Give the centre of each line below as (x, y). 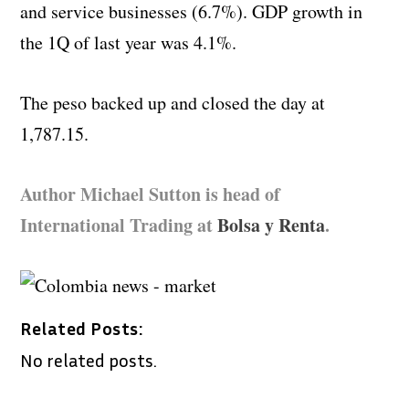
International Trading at (119, 225)
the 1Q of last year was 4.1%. (129, 42)
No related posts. (89, 359)
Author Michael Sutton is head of (151, 194)
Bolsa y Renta (272, 225)
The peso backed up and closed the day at (173, 102)
